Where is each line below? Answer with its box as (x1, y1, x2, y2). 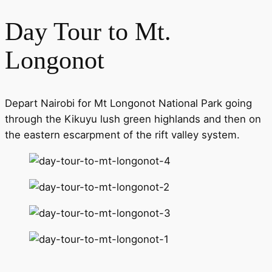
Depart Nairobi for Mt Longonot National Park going (5, 97, 252, 110)
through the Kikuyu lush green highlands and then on (5, 113, 261, 126)
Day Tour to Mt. (5, 17, 171, 46)
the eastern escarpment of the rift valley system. (5, 129, 240, 141)
